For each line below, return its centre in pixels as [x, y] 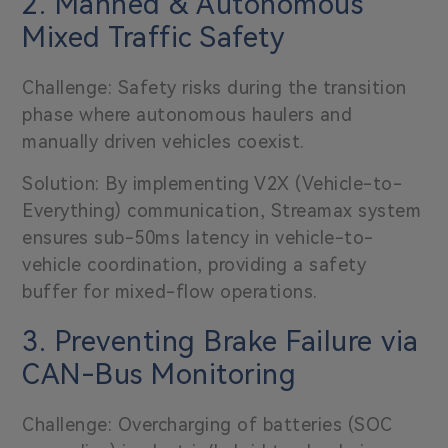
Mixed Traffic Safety [154, 37]
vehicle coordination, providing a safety [194, 264]
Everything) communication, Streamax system [222, 210]
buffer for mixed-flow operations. [170, 291]
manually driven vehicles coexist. [163, 141]
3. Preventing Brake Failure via [220, 341]
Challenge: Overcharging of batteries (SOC [207, 424]
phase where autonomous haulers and [187, 114]
